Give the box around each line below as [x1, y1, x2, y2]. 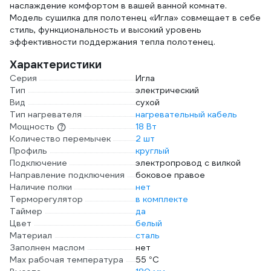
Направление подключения [10, 169, 125, 180]
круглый [135, 145, 169, 156]
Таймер [10, 206, 42, 217]
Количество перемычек [10, 133, 111, 144]
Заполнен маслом [10, 242, 85, 253]
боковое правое [135, 169, 205, 180]
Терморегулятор [10, 194, 83, 204]
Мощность [10, 121, 54, 132]
